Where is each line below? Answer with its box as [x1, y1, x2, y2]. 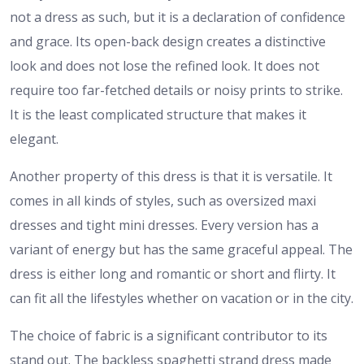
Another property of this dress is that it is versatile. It [10, 167, 332, 186]
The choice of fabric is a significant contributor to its [10, 327, 327, 345]
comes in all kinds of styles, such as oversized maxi [10, 192, 316, 210]
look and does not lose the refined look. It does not [10, 57, 319, 76]
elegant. [10, 130, 58, 149]
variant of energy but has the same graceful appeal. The [10, 240, 353, 259]
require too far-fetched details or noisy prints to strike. [10, 81, 343, 100]
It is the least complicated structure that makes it [10, 106, 306, 124]
